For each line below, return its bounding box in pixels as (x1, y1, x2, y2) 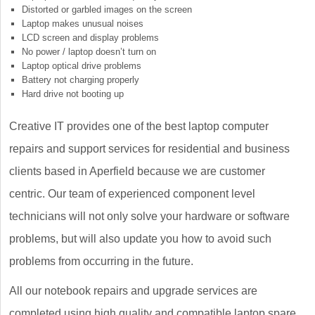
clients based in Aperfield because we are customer (9, 165, 265, 178)
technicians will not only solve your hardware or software (9, 210, 290, 223)
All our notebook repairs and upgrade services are (9, 285, 257, 297)
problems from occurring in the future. (9, 255, 193, 268)
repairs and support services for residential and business (9, 143, 290, 155)
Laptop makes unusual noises (22, 18, 143, 30)
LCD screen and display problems (22, 32, 159, 44)
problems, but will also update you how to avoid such (9, 233, 271, 245)
